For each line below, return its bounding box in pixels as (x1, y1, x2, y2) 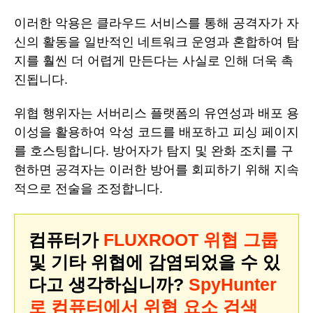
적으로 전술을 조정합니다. (14, 182, 163, 196)
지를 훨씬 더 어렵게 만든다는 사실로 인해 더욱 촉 (14, 53, 293, 68)
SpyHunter (189, 274, 277, 294)
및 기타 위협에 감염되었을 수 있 (29, 252, 280, 272)
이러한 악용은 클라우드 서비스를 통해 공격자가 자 (14, 15, 299, 30)
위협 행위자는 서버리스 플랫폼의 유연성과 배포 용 (14, 106, 299, 121)
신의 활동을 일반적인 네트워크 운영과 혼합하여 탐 (14, 34, 299, 49)
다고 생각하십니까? (29, 274, 189, 294)
